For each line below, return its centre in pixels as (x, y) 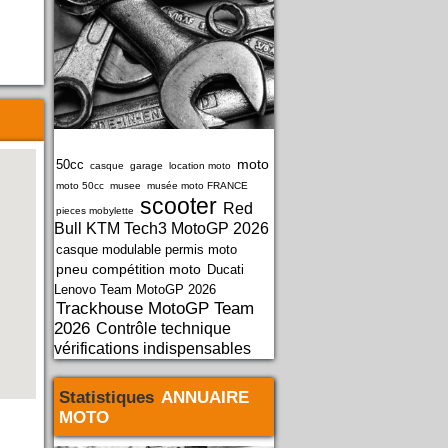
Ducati (225, 269)
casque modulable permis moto (146, 249)
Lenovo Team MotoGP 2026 (135, 289)
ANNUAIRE (204, 397)
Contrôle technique (163, 328)
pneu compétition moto (128, 269)
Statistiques (109, 397)
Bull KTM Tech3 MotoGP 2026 (161, 228)
